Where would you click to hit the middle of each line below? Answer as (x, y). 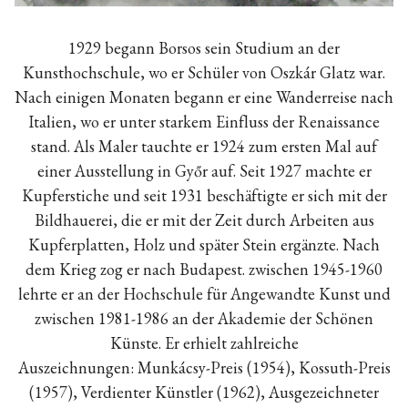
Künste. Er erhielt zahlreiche (204, 342)
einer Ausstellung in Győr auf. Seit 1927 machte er (204, 170)
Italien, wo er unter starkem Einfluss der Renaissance (204, 121)
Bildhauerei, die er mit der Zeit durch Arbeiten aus (204, 219)
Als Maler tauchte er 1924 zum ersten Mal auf (225, 146)
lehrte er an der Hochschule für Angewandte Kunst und (204, 293)
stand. (52, 146)
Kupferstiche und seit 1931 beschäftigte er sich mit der (204, 195)
